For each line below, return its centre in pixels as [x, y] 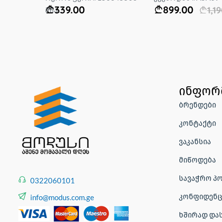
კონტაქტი [197, 123]
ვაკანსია [195, 141]
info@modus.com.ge [62, 197]
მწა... [54, 10]
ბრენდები [197, 104]
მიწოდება [197, 159]
